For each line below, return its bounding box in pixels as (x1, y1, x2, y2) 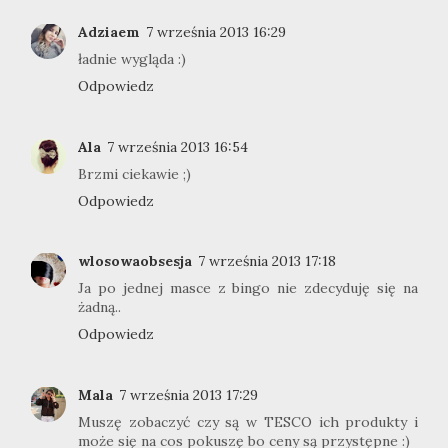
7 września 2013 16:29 (146, 23, 286, 42)
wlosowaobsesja (78, 252, 192, 271)
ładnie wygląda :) (78, 50, 186, 69)
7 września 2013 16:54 (107, 137, 248, 156)
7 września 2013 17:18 (198, 252, 336, 271)
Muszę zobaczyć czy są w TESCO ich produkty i (78, 412, 418, 431)
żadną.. (78, 298, 121, 317)
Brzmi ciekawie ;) (78, 164, 191, 183)
